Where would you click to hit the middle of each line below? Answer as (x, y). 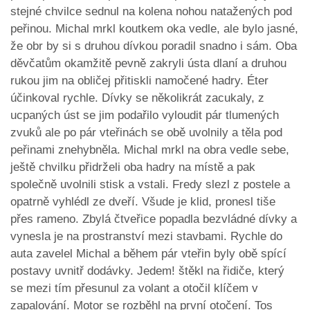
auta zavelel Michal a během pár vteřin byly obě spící (148, 254)
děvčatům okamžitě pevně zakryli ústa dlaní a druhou (148, 64)
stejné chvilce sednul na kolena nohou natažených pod (151, 12)
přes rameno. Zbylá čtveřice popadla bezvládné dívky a (154, 219)
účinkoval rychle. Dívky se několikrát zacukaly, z (137, 98)
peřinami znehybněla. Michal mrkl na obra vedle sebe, (150, 150)
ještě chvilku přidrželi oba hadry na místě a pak (133, 167)
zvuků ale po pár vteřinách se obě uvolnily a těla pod (146, 133)
